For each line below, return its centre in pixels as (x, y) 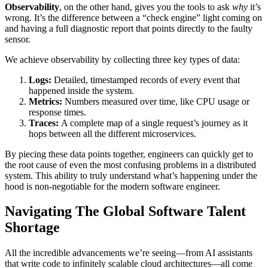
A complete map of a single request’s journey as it (153, 123)
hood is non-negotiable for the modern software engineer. (112, 186)
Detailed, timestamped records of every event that (146, 80)
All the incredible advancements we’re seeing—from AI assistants (129, 253)
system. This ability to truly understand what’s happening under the (131, 175)
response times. (57, 112)
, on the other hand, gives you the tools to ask (146, 7)
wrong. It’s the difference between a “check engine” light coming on (133, 17)
